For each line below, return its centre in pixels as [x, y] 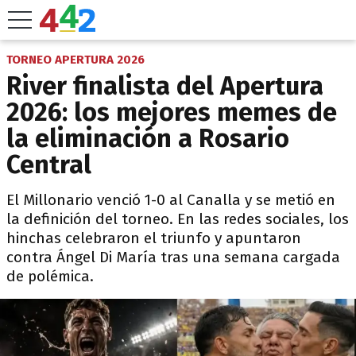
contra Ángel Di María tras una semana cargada [173, 257]
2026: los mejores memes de [172, 112]
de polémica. [50, 276]
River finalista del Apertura [165, 86]
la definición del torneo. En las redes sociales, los [178, 219]
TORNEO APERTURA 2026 [75, 60]
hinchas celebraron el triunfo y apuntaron [154, 238]
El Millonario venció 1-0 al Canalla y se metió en [171, 200]
